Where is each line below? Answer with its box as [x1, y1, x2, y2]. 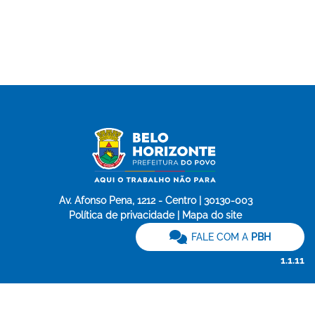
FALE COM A [191, 231, 251, 243]
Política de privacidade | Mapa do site [69, 210, 242, 221]
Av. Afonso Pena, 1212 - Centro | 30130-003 [58, 195, 252, 206]
